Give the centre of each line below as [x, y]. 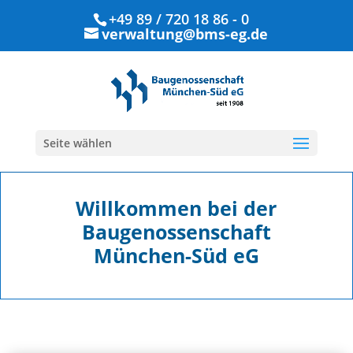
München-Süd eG [176, 255]
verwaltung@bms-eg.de [185, 33]
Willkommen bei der [176, 208]
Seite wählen [77, 143]
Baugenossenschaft [176, 232]
